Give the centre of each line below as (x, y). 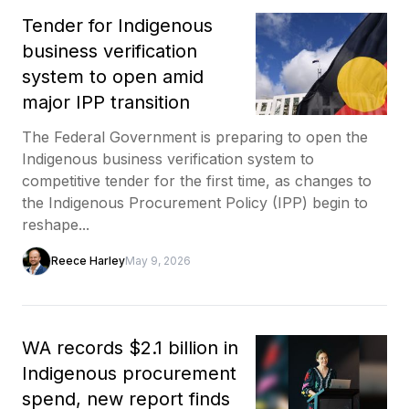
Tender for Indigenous (117, 25)
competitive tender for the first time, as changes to (197, 180)
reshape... (56, 224)
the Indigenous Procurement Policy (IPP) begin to (195, 202)
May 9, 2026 (158, 260)
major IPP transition (106, 102)
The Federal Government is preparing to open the (195, 136)
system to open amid (113, 76)
